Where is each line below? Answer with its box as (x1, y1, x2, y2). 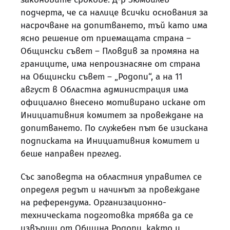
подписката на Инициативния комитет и (21, 136, 200, 147)
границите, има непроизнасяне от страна (21, 59, 200, 70)
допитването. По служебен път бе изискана (21, 123, 208, 134)
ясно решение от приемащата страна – (21, 33, 191, 44)
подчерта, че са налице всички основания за (21, 7, 208, 18)
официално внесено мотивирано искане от (21, 97, 205, 108)
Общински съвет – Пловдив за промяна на (21, 46, 199, 57)
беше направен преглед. (21, 148, 121, 160)
